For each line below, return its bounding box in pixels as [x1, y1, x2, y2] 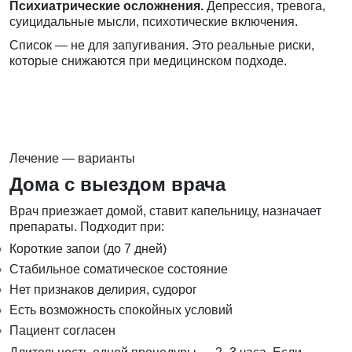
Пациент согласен [9, 324, 115, 338]
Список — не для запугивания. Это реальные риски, [9, 38, 314, 53]
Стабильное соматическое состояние [9, 262, 228, 277]
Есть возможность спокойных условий [9, 303, 233, 317]
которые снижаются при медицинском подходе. [9, 54, 287, 68]
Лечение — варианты [9, 152, 135, 166]
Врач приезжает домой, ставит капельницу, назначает [9, 204, 321, 218]
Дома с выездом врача [9, 174, 225, 196]
